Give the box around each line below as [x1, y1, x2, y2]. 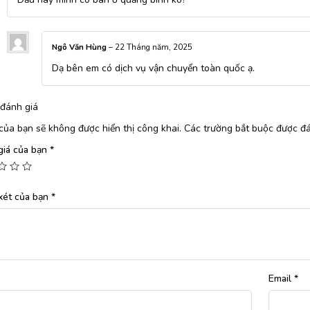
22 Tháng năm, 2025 [114, 41, 192, 53]
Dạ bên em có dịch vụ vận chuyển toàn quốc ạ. [51, 62, 255, 75]
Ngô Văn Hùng [51, 41, 109, 53]
